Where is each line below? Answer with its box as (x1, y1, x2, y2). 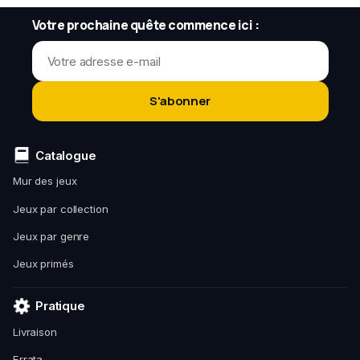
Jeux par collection (13, 202, 108, 215)
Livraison (13, 325, 57, 338)
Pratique (35, 298, 85, 314)
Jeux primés (13, 257, 74, 271)
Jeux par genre (13, 230, 90, 243)
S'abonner (149, 92, 211, 110)
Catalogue (35, 147, 96, 163)
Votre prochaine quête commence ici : (31, 15, 260, 34)
